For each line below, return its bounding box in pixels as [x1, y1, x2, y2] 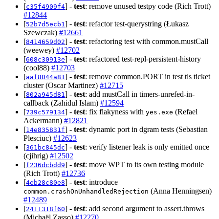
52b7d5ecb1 [26, 20, 65, 28]
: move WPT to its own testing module [85, 160, 204, 169]
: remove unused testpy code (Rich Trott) [85, 1, 211, 10]
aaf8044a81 [26, 73, 65, 81]
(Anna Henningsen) [149, 186, 212, 195]
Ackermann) [23, 116, 64, 125]
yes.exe [146, 108, 173, 116]
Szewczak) [23, 28, 59, 37]
